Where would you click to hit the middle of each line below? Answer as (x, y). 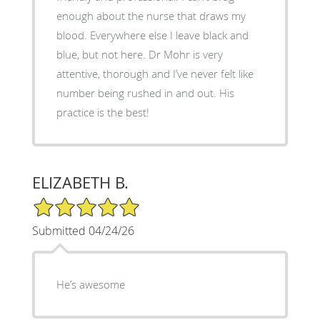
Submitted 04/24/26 (83, 230)
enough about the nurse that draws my (151, 15)
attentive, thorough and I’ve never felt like (155, 73)
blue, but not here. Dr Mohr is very (102, 54)
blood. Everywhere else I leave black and (152, 35)
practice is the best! (102, 112)
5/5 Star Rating (67, 202)
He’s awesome (90, 284)
